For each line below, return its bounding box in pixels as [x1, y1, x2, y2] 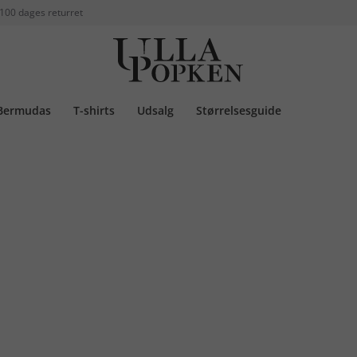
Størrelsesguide [196, 103, 281, 118]
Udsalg [137, 103, 174, 118]
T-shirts [73, 103, 115, 118]
